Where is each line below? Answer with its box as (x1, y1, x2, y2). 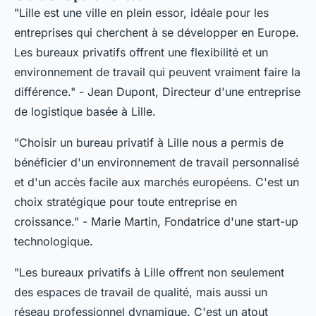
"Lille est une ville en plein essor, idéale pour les (14, 5, 269, 20)
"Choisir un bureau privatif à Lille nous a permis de (14, 135, 284, 150)
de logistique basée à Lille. (14, 104, 156, 119)
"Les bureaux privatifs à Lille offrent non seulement (14, 265, 284, 279)
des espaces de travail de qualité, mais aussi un (14, 284, 267, 299)
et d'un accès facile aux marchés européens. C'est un (14, 174, 299, 189)
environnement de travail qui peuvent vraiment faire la (14, 64, 300, 79)
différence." (14, 84, 75, 99)
